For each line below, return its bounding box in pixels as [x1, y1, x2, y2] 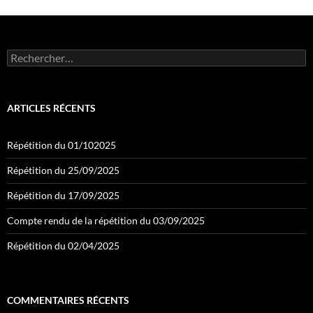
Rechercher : [6, 49, 61, 61]
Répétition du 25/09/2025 [7, 164, 119, 177]
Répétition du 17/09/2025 [7, 189, 119, 202]
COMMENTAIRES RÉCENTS [7, 294, 129, 307]
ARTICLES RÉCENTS [7, 102, 96, 115]
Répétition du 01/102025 [7, 139, 116, 152]
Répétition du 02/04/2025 [7, 240, 119, 252]
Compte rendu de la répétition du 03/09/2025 [7, 214, 205, 227]
